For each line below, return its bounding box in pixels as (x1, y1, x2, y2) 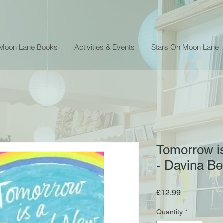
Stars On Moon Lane (151, 42, 219, 52)
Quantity (156, 207, 183, 216)
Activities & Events (74, 42, 135, 52)
